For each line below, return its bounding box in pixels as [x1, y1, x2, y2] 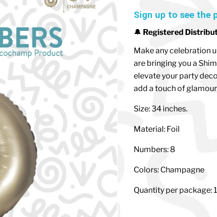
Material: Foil [133, 124, 180, 134]
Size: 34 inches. [133, 104, 187, 114]
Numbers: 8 [133, 145, 175, 155]
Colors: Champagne [133, 165, 204, 175]
